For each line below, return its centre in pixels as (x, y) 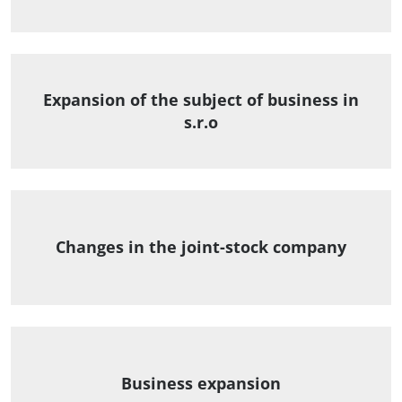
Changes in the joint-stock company (201, 247)
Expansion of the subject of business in (201, 99)
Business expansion (201, 384)
